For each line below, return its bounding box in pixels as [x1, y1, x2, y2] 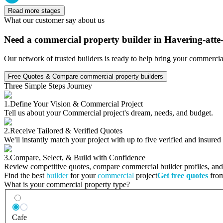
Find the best [4, 171, 46, 180]
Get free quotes [157, 171, 208, 180]
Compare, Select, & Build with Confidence [10, 153, 145, 162]
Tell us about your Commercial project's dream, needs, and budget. [4, 109, 213, 117]
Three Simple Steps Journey [4, 82, 92, 91]
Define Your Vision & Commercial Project [10, 100, 143, 109]
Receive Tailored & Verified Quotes [10, 126, 122, 135]
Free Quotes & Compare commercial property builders [8, 73, 163, 81]
